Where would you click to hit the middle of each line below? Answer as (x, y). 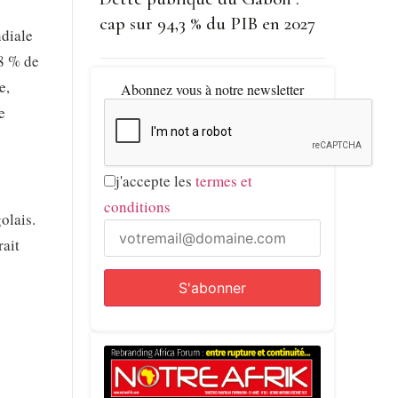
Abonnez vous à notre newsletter (212, 89)
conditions (137, 206)
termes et (223, 180)
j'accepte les (155, 180)
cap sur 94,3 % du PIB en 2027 (207, 23)
